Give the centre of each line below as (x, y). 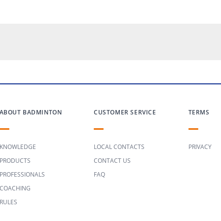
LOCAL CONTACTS (119, 147)
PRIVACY (200, 147)
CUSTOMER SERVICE (125, 112)
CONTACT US (112, 161)
